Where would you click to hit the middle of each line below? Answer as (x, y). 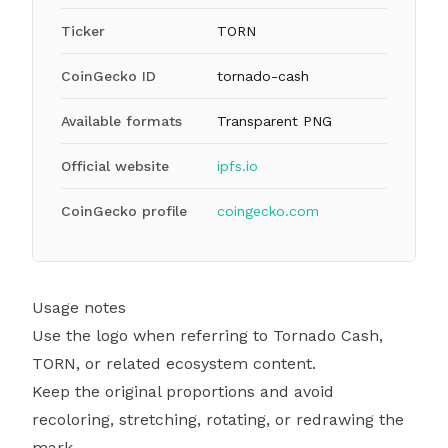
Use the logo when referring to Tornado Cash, (207, 335)
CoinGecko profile (124, 211)
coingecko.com (268, 211)
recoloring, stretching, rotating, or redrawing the (218, 419)
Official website (115, 166)
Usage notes (79, 307)
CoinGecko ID (108, 76)
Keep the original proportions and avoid (183, 391)
